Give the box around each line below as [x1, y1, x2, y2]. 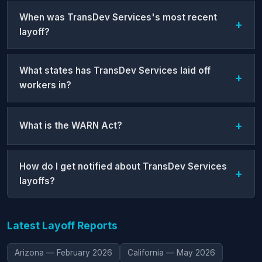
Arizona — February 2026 [15, 247, 112, 257]
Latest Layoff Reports [7, 219, 118, 232]
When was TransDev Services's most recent [19, 11, 217, 23]
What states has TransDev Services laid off [19, 64, 211, 76]
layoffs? [19, 175, 55, 187]
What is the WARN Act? [19, 120, 122, 132]
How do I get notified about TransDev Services [19, 160, 227, 172]
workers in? [19, 79, 71, 91]
